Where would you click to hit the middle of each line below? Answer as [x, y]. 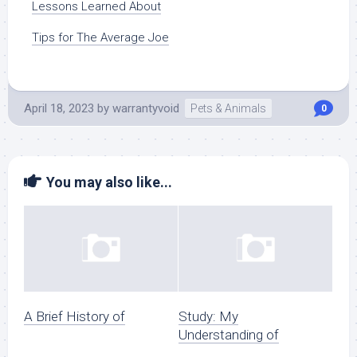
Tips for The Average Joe [100, 37]
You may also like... [109, 182]
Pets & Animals [228, 108]
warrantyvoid [146, 108]
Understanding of [229, 335]
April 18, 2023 [59, 108]
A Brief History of [75, 317]
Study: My [208, 317]
